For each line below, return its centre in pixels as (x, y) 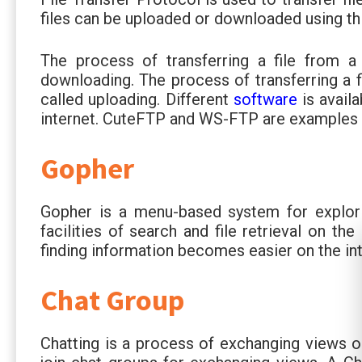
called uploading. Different (137, 99)
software (268, 99)
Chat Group (112, 300)
